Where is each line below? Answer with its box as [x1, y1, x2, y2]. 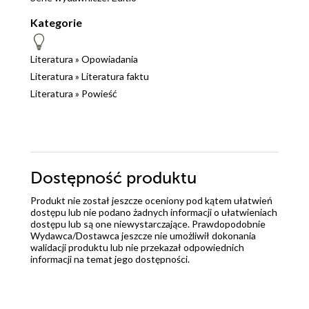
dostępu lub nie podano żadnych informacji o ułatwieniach [30, 206, 277, 219]
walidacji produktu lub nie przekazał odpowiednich [30, 241, 244, 254]
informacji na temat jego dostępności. [30, 253, 190, 266]
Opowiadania [81, 53, 138, 66]
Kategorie [30, 16, 82, 30]
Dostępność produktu [30, 169, 197, 188]
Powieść [81, 88, 117, 100]
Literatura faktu [81, 70, 149, 83]
